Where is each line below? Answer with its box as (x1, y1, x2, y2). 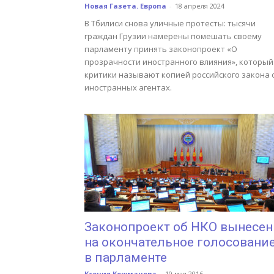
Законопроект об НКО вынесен (84, 220, 273, 234)
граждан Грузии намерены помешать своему (84, 31, 262, 42)
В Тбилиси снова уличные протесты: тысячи (84, 18, 256, 29)
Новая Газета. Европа (84, 1, 166, 10)
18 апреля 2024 (175, 1, 224, 10)
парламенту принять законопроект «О (84, 43, 237, 54)
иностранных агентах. (84, 82, 172, 93)
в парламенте (84, 250, 167, 265)
